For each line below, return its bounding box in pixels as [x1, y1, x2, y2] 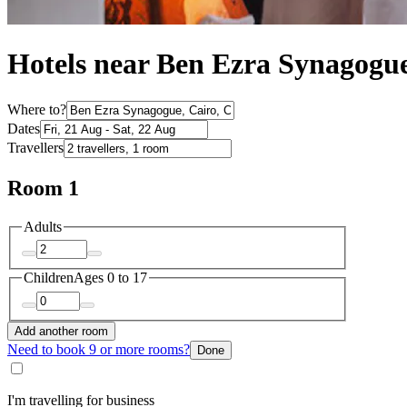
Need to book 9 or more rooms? [7, 341, 190, 357]
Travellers [7, 139, 64, 155]
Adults [24, 218, 62, 234]
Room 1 [7, 175, 79, 200]
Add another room [15, 323, 108, 338]
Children [24, 270, 74, 286]
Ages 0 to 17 [74, 270, 147, 286]
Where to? [7, 101, 66, 117]
